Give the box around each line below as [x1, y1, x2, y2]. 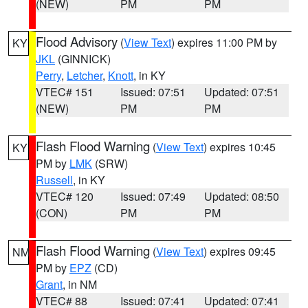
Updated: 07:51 [204, 84, 280, 100]
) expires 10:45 [203, 139, 276, 155]
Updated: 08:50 [204, 188, 280, 204]
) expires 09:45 [203, 243, 276, 259]
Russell [36, 172, 73, 188]
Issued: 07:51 [120, 84, 186, 100]
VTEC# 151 [36, 84, 93, 100]
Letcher [67, 67, 102, 83]
